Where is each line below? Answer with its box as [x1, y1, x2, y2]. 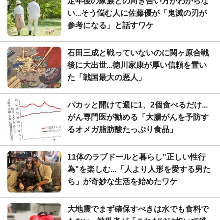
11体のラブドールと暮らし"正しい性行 [67, 152, 206, 161]
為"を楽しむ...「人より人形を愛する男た [67, 165, 211, 173]
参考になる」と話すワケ [67, 21, 154, 29]
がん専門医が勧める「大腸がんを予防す [67, 112, 209, 121]
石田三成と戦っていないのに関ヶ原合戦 [67, 48, 209, 57]
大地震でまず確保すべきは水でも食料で [67, 204, 209, 213]
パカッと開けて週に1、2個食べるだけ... [67, 100, 208, 109]
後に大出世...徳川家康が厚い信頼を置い [67, 60, 207, 69]
